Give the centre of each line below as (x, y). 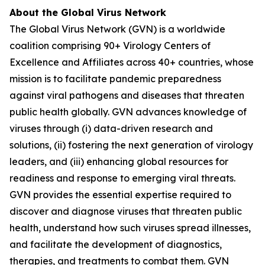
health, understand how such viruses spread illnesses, (130, 228)
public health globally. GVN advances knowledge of (128, 112)
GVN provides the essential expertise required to (120, 195)
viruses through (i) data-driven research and (111, 128)
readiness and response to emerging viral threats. (122, 178)
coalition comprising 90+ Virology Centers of (110, 46)
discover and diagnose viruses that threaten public (126, 211)
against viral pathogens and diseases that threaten (127, 95)
